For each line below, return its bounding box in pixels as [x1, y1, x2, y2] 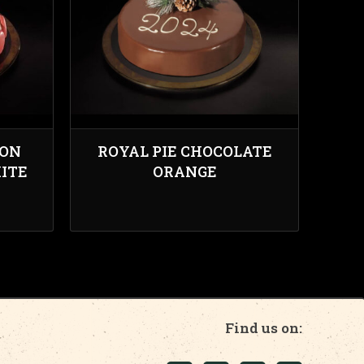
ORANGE [152, 162, 217, 181]
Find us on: [225, 318, 302, 337]
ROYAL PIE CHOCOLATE [97, 141, 272, 161]
